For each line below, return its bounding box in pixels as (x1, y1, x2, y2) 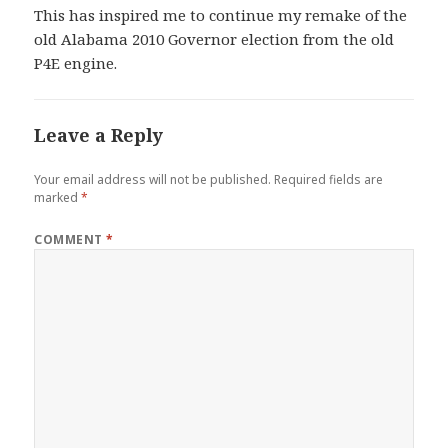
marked (34, 189, 82, 207)
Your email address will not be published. (34, 171, 272, 189)
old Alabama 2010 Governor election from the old (34, 29, 395, 50)
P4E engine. (34, 53, 118, 74)
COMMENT (34, 231, 107, 249)
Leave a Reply (34, 123, 164, 148)
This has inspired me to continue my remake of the (34, 5, 408, 26)
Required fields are (274, 171, 384, 189)
